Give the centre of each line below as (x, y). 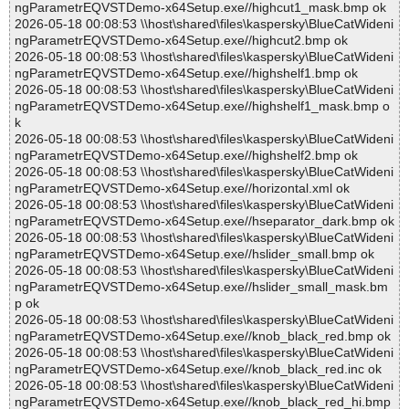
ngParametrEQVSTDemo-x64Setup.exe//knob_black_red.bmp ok (203, 336)
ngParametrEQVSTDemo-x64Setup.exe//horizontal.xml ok (182, 189)
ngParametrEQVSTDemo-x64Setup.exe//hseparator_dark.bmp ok (204, 221)
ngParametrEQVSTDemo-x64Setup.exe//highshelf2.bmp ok (186, 156)
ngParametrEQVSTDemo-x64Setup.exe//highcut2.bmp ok (181, 41)
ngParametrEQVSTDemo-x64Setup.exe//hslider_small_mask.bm (201, 287)
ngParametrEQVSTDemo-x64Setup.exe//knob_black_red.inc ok (198, 369)
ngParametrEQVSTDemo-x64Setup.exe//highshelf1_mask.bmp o (202, 106)
